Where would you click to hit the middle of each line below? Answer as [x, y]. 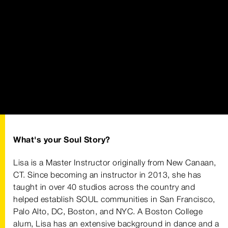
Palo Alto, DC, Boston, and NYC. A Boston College [108, 211]
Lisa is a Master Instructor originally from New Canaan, [115, 162]
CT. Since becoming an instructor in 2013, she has [107, 175]
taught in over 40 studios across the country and [104, 187]
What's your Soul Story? [62, 140]
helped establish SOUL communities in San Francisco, [114, 199]
